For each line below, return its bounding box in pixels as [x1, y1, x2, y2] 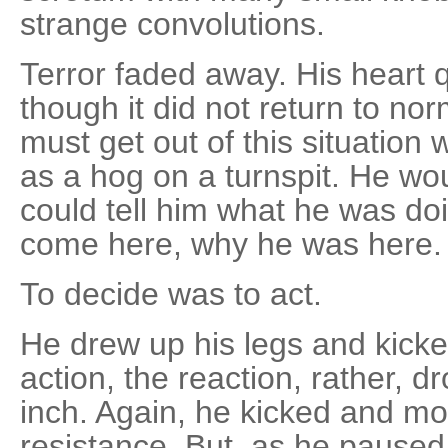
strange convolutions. [20, 5, 325, 42]
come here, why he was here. [20, 225, 442, 262]
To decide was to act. [20, 275, 322, 312]
